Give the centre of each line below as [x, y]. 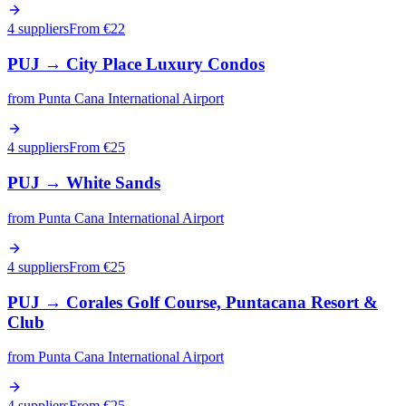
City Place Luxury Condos [165, 63]
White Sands [113, 183]
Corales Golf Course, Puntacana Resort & [222, 302]
